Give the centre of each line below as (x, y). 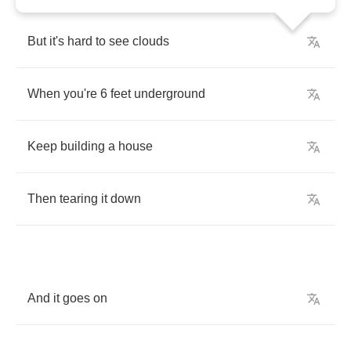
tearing (79, 199)
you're (80, 94)
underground (170, 94)
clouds (151, 41)
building (83, 146)
